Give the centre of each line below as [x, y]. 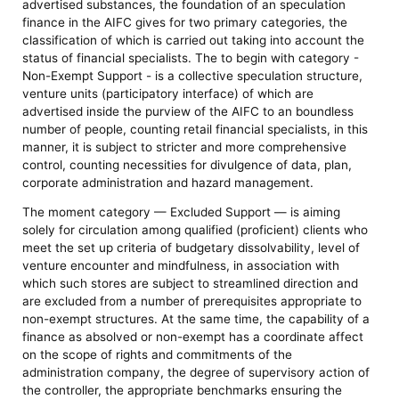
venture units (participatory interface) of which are [168, 93]
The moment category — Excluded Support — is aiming [182, 212]
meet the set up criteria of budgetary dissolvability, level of [191, 248]
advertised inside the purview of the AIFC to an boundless [188, 111]
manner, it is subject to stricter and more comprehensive [185, 147]
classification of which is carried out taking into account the [194, 40]
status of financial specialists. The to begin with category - [191, 57]
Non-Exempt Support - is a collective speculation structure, [193, 75]
